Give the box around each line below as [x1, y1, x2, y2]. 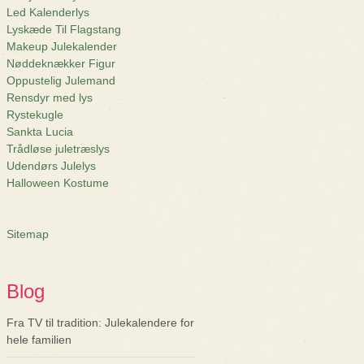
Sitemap [6, 227, 49, 240]
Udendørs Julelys [6, 159, 96, 172]
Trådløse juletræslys [6, 142, 110, 155]
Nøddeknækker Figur [6, 57, 115, 70]
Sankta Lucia [6, 125, 73, 138]
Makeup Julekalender [6, 40, 117, 53]
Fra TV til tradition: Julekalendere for [6, 316, 194, 329]
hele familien [6, 333, 71, 346]
